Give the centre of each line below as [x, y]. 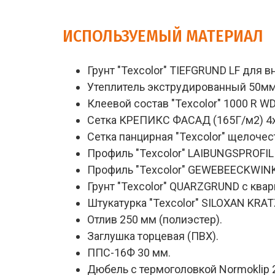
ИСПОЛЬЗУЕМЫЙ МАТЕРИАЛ [163, 36]
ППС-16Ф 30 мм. [129, 253]
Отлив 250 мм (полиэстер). [155, 219]
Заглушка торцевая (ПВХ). [153, 236]
